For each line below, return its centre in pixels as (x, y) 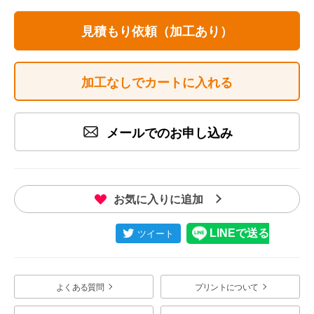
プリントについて (226, 288)
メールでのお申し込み (168, 134)
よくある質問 (80, 288)
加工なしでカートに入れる (157, 83)
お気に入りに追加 (159, 200)
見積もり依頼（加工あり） (157, 32)
